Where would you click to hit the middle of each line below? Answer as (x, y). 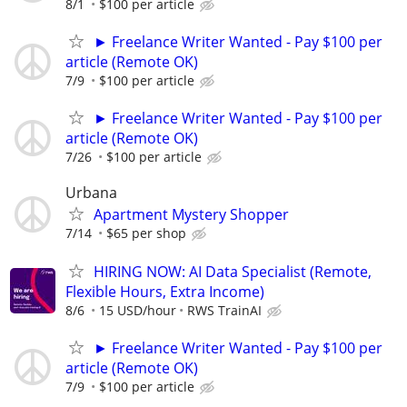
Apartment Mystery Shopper (191, 215)
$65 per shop (146, 233)
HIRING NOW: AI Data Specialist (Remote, (233, 271)
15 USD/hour (138, 310)
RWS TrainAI (224, 310)
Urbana (91, 193)
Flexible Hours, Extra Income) (165, 291)
